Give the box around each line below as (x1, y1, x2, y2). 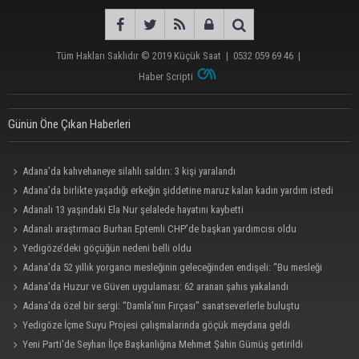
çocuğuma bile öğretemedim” (8, 280, 128, 292)
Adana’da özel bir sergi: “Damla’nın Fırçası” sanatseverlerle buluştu (22, 299, 301, 312)
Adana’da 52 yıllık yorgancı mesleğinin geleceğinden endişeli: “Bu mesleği (22, 260, 323, 273)
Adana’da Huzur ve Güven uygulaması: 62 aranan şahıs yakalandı (22, 280, 289, 292)
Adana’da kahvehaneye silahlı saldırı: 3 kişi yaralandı (22, 164, 236, 177)
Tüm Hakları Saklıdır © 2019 (56, 49, 174, 62)
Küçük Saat (174, 49, 221, 62)
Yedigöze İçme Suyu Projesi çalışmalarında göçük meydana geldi (22, 318, 291, 331)
